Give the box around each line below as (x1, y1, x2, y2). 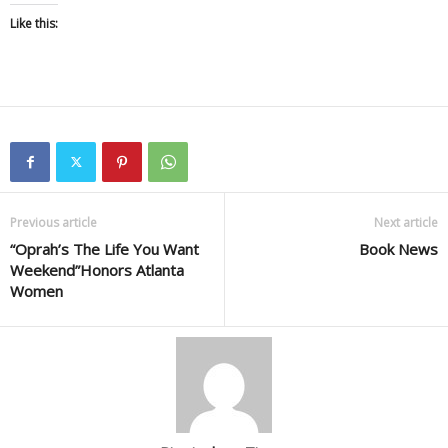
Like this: (10, 15, 58, 32)
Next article (374, 214, 438, 231)
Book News (359, 239, 438, 259)
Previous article (10, 214, 97, 231)
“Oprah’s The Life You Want (10, 239, 199, 259)
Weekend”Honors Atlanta (10, 260, 184, 280)
